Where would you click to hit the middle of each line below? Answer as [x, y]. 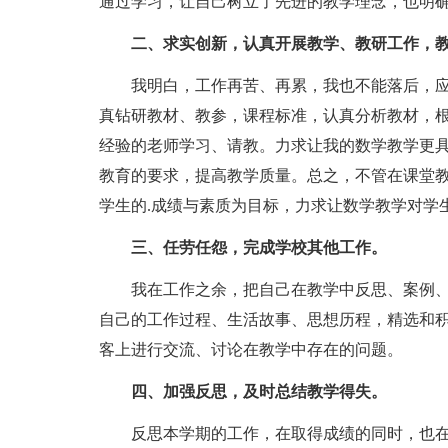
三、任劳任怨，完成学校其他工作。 [258, 247]
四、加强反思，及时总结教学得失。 [258, 391]
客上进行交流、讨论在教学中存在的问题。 [250, 349]
